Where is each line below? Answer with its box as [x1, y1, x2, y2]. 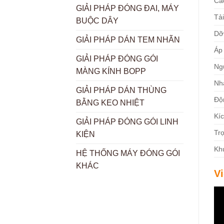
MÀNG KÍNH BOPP [76, 67, 146, 76]
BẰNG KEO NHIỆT [76, 98, 144, 107]
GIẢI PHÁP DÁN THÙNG [76, 86, 166, 95]
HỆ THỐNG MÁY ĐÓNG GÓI [76, 149, 180, 158]
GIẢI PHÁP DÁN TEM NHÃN [76, 35, 180, 44]
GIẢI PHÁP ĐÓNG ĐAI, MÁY [76, 4, 179, 13]
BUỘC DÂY [76, 16, 118, 25]
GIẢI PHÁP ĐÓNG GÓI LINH [76, 117, 178, 126]
